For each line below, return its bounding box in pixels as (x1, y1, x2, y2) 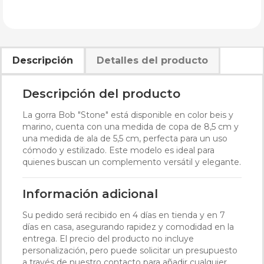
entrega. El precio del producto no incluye (22, 233, 194, 244)
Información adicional (22, 187, 158, 201)
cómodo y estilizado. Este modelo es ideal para (22, 145, 214, 156)
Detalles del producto (97, 55, 208, 66)
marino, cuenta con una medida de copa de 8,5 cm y (22, 121, 239, 132)
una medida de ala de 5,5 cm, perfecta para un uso (22, 133, 227, 144)
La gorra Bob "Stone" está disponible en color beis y (22, 110, 233, 120)
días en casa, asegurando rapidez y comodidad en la (22, 222, 234, 232)
